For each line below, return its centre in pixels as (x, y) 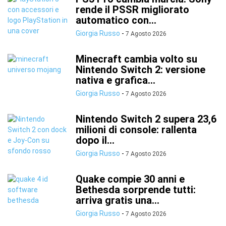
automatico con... (116, 20)
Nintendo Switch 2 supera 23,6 (146, 119)
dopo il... (95, 140)
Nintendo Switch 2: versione (140, 70)
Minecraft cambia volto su (136, 59)
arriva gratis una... (118, 200)
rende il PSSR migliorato (132, 10)
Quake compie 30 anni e (130, 179)
